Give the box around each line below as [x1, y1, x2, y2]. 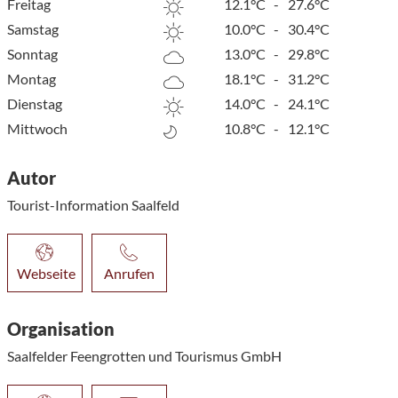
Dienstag [6, 94, 62, 112]
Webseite [16, 264, 76, 282]
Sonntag [6, 44, 58, 62]
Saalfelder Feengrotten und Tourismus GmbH [6, 346, 282, 364]
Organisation [6, 317, 115, 339]
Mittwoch [6, 119, 68, 137]
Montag [6, 69, 56, 87]
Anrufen [103, 264, 155, 282]
